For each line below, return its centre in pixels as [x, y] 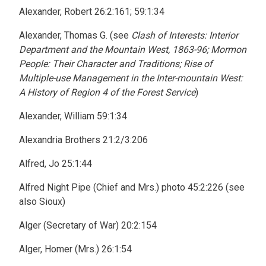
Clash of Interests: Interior [185, 35]
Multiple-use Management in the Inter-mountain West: [131, 78]
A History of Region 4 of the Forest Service [107, 92]
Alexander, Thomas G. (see [75, 35]
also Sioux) [42, 202]
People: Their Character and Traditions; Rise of [116, 64]
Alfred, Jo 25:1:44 [56, 164]
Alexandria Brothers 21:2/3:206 [83, 140]
